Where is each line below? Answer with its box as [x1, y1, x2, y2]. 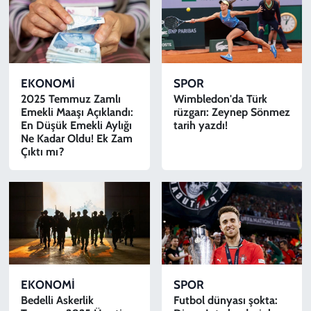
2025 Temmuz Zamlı [20, 92, 121, 106]
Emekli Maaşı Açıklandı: [20, 106, 133, 119]
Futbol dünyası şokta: [173, 293, 278, 307]
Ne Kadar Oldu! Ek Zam [20, 132, 133, 146]
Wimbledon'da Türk [173, 92, 267, 106]
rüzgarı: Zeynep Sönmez [173, 106, 290, 119]
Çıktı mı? [20, 145, 64, 159]
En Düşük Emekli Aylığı [20, 119, 132, 133]
